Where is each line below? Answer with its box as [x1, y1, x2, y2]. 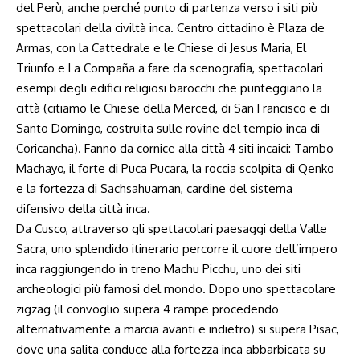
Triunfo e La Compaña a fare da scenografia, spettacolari [16, 60, 323, 76]
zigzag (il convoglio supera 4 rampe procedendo [16, 301, 279, 317]
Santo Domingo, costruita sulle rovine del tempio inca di [16, 121, 320, 136]
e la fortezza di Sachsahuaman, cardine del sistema [16, 181, 292, 196]
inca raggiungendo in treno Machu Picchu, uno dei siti [16, 261, 301, 276]
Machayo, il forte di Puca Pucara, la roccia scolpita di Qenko [16, 161, 334, 176]
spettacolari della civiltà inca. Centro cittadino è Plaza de [16, 20, 325, 35]
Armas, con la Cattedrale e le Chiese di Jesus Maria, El [16, 40, 306, 55]
